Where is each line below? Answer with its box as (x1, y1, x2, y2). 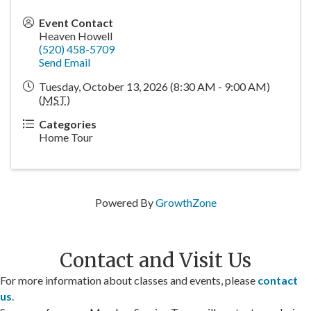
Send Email (39, 56, 90, 69)
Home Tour (39, 131, 93, 144)
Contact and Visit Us (60, 248, 251, 274)
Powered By (94, 196, 155, 210)
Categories (39, 117, 96, 131)
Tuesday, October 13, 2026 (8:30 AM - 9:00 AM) (39, 80, 270, 94)
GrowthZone (155, 196, 217, 210)
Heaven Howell (39, 29, 112, 43)
